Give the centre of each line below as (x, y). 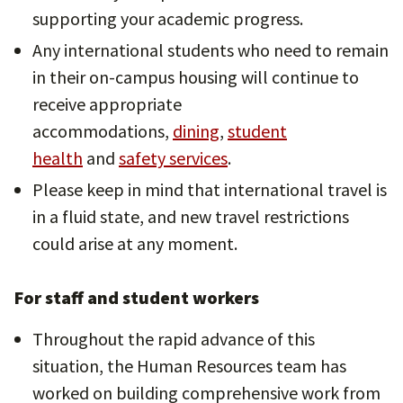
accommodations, (103, 131)
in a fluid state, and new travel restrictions (191, 216)
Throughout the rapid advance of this (174, 339)
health (58, 158)
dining (196, 131)
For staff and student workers (137, 297)
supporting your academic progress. (168, 18)
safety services (173, 158)
